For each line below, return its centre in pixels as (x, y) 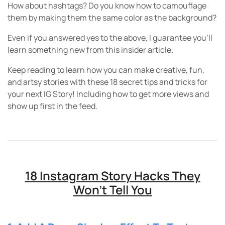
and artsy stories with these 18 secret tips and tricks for (107, 82)
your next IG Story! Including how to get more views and (108, 94)
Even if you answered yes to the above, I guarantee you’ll (110, 38)
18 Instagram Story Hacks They (113, 176)
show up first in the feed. (52, 106)
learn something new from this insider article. (90, 50)
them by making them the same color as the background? (112, 18)
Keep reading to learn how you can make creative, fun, (106, 70)
